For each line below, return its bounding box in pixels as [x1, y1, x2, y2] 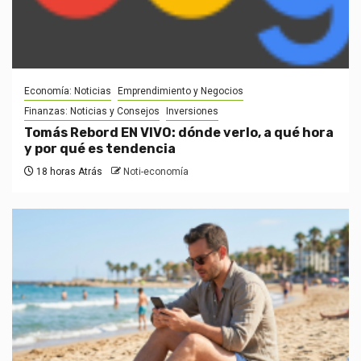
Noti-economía [123, 166, 189, 177]
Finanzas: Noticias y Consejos [24, 106, 160, 117]
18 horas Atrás [34, 166, 102, 177]
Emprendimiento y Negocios [118, 85, 243, 97]
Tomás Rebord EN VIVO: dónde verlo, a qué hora [24, 125, 334, 140]
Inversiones [166, 106, 218, 117]
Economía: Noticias [24, 85, 111, 97]
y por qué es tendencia [24, 141, 176, 156]
